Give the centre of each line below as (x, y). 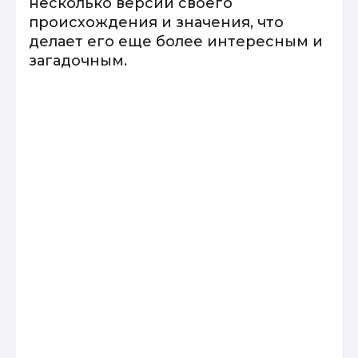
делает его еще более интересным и (176, 42)
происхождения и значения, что (156, 22)
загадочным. (78, 61)
